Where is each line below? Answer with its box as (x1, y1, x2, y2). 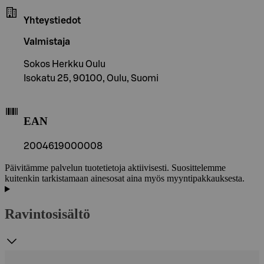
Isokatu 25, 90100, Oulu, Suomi (24, 73, 159, 83)
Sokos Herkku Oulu (24, 59, 105, 69)
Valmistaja (24, 37, 70, 47)
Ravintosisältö (5, 206, 90, 222)
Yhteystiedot (24, 15, 81, 25)
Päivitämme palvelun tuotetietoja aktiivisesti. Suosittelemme (5, 163, 226, 173)
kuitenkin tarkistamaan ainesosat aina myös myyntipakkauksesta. (5, 173, 245, 184)
